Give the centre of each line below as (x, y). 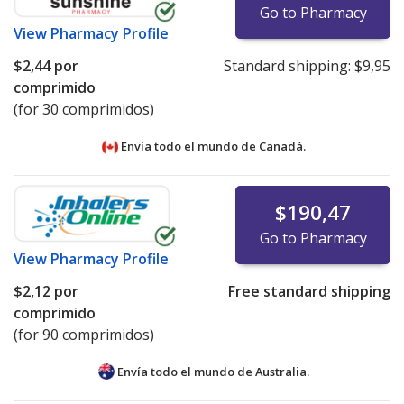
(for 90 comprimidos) (84, 335)
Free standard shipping (309, 292)
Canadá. (282, 147)
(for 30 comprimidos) (84, 110)
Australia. (282, 372)
